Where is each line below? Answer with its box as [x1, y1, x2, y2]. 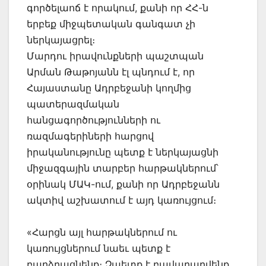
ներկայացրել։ [27, 33, 95, 46]
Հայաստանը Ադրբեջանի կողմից [27, 81, 191, 94]
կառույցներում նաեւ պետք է [27, 242, 170, 254]
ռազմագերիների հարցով [27, 129, 154, 142]
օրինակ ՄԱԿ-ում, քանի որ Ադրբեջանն [27, 178, 220, 190]
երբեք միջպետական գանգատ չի [27, 17, 195, 30]
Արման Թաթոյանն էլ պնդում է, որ [27, 65, 195, 78]
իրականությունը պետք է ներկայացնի [27, 145, 218, 158]
